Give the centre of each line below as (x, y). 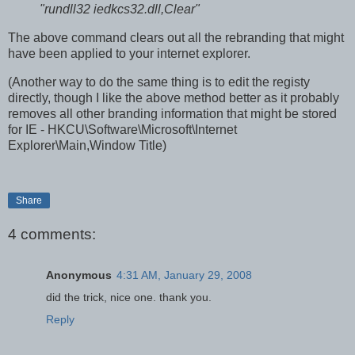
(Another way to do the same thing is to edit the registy (159, 82)
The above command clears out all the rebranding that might (176, 38)
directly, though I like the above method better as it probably (174, 98)
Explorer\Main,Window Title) (87, 146)
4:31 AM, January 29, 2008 (184, 275)
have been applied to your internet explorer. (129, 54)
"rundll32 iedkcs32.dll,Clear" (120, 10)
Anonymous (79, 275)
